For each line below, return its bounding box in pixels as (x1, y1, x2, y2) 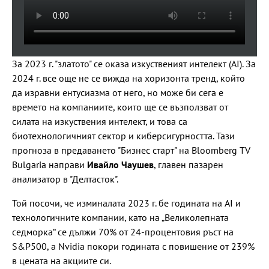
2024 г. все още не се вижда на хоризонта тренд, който (12, 72, 245, 84)
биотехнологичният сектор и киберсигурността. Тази (12, 130, 235, 142)
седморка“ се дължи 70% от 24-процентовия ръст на (12, 226, 234, 238)
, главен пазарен (154, 159, 223, 171)
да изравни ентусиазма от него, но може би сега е (12, 86, 223, 98)
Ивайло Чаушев (87, 159, 154, 171)
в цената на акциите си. (12, 255, 111, 267)
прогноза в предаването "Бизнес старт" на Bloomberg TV (12, 144, 250, 156)
